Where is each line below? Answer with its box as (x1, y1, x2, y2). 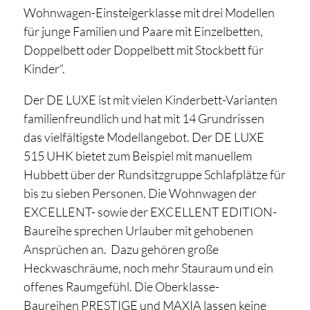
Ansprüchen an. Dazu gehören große (23, 241, 219, 257)
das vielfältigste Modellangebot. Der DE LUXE (23, 129, 264, 145)
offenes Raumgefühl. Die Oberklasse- (23, 279, 219, 295)
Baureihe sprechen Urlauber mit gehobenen (23, 223, 253, 239)
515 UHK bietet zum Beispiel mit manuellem (23, 148, 252, 164)
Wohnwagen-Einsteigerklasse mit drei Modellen (23, 5, 275, 21)
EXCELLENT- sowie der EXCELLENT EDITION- (23, 204, 277, 220)
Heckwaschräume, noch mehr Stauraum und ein (23, 260, 273, 276)
